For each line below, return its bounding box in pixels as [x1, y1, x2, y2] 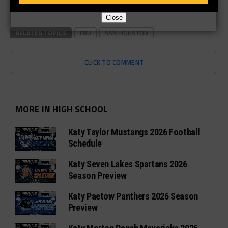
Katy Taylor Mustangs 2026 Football [68, 127, 201, 138]
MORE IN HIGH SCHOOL [15, 102, 108, 117]
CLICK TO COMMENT [84, 57, 144, 68]
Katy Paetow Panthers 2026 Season [68, 191, 198, 202]
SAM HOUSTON [104, 27, 148, 38]
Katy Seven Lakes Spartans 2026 [68, 159, 187, 170]
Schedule [68, 138, 102, 149]
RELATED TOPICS [15, 27, 67, 38]
